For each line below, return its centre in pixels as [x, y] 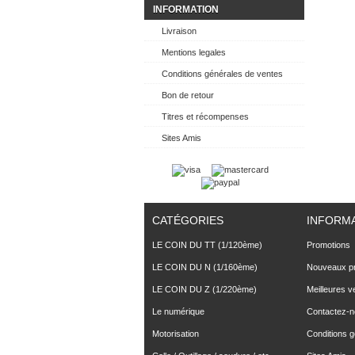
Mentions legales [194, 52]
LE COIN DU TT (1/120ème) [207, 244]
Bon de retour [188, 95]
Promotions [328, 244]
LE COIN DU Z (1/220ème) [204, 289]
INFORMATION [186, 10]
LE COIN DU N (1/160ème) [205, 267]
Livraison [179, 31]
